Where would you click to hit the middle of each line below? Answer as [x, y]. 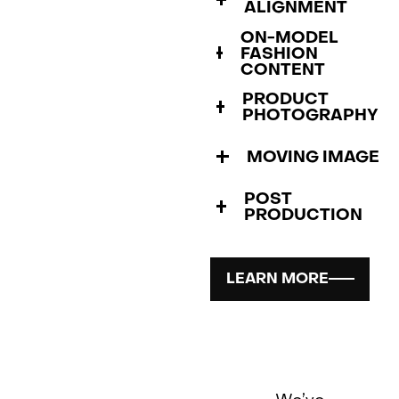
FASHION [280, 53]
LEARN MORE [278, 279]
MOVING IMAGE [313, 157]
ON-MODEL [290, 37]
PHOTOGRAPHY [310, 115]
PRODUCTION [304, 215]
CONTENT [283, 69]
